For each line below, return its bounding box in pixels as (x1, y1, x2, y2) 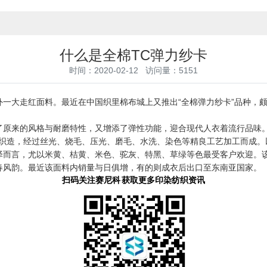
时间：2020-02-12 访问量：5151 (69, 65, 198, 75)
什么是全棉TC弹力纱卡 (60, 46, 207, 63)
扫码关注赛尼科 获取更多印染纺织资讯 (61, 175, 206, 185)
